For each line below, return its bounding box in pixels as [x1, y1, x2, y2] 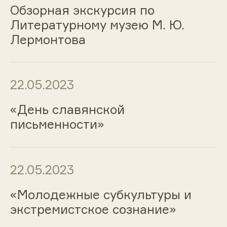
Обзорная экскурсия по [10, 2, 155, 18]
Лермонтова [10, 31, 86, 47]
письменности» [10, 117, 104, 132]
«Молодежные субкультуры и [10, 186, 192, 202]
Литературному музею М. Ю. [10, 17, 184, 32]
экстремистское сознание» [10, 201, 176, 217]
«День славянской [10, 102, 125, 118]
